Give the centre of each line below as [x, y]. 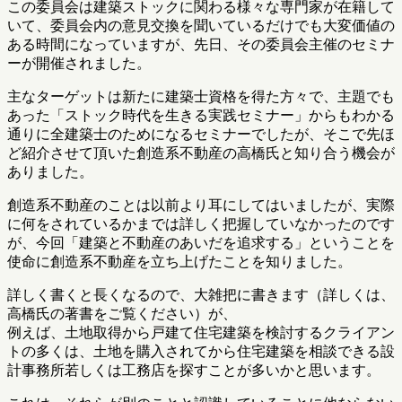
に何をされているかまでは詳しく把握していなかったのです [201, 224]
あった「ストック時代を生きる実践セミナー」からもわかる [201, 116]
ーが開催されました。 [79, 64]
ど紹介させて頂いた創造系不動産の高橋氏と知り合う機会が [201, 153]
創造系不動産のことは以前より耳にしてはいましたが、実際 [201, 205]
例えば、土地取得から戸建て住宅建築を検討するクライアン [201, 333]
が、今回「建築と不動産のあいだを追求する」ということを [201, 243]
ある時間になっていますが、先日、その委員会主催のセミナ [201, 45]
